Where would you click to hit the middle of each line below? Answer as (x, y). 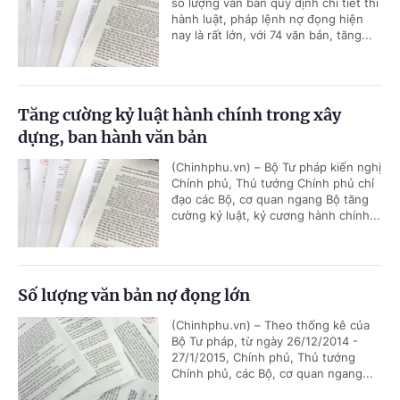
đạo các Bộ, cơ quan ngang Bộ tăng (270, 199)
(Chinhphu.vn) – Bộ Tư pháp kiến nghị (276, 167)
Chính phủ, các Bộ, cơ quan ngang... (272, 373)
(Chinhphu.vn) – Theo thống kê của (271, 325)
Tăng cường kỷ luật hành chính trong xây (179, 115)
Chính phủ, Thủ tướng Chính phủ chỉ (273, 183)
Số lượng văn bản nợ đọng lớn (134, 295)
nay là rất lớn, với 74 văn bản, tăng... (272, 35)
